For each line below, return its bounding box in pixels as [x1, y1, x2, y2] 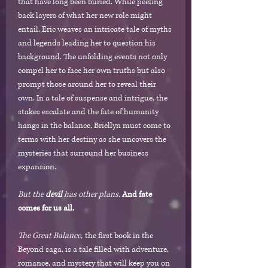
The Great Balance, [18, 230, 83, 241]
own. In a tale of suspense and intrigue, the [18, 93, 167, 103]
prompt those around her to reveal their [18, 79, 156, 90]
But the [18, 189, 45, 200]
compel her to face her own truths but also [18, 65, 165, 76]
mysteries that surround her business [18, 148, 148, 159]
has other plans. [64, 189, 122, 200]
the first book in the [83, 230, 153, 241]
